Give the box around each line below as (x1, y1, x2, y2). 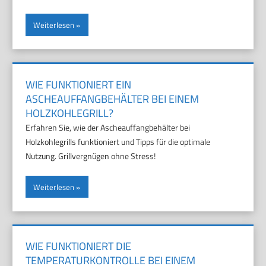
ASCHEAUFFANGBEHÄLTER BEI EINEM (26, 90, 199, 107)
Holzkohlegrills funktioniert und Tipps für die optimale (26, 135, 211, 148)
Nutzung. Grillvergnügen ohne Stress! (26, 149, 156, 162)
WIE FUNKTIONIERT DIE (26, 238, 132, 255)
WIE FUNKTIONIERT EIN (26, 76, 132, 93)
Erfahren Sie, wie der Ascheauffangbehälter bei (26, 121, 191, 134)
